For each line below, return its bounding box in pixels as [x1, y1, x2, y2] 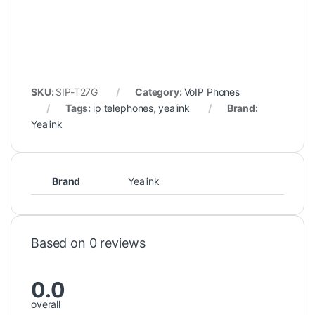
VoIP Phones [184, 85, 240, 98]
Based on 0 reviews [31, 235, 146, 250]
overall [31, 298, 61, 311]
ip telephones [93, 101, 154, 114]
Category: [134, 85, 184, 98]
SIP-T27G [56, 85, 98, 98]
